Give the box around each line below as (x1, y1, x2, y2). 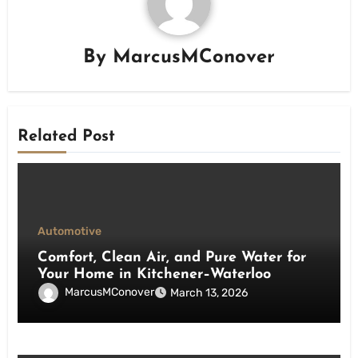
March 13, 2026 (170, 285, 249, 300)
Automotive (38, 224, 102, 238)
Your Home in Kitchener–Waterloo (38, 266, 272, 282)
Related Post (18, 129, 116, 145)
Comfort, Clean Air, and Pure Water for (38, 249, 307, 265)
